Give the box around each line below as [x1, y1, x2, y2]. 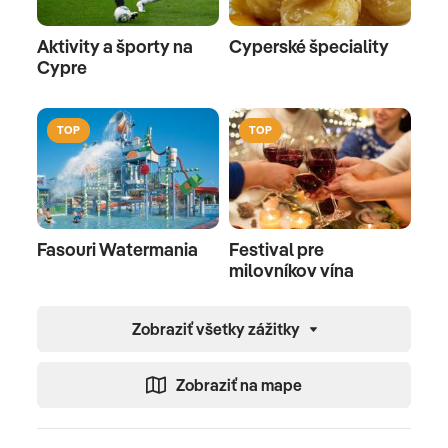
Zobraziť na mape [176, 375, 302, 396]
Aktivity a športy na [37, 34, 193, 58]
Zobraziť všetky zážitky [131, 319, 300, 340]
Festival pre [229, 238, 324, 262]
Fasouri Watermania [37, 238, 198, 262]
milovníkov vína [229, 259, 354, 283]
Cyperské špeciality [229, 34, 389, 58]
